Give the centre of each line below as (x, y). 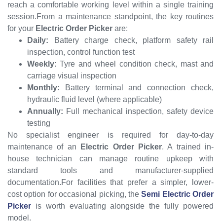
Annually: (45, 111)
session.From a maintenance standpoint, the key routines (110, 16)
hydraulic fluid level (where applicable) (94, 99)
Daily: (38, 40)
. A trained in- (187, 147)
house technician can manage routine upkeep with (110, 158)
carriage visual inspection (72, 75)
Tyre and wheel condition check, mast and (135, 64)
